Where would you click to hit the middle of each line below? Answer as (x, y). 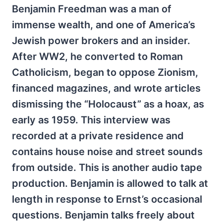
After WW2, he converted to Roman (97, 56)
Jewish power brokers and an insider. (101, 41)
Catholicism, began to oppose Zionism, (105, 72)
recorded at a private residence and (98, 136)
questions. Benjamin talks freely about (103, 215)
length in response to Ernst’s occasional (107, 199)
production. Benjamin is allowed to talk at (110, 183)
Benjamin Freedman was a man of (92, 9)
